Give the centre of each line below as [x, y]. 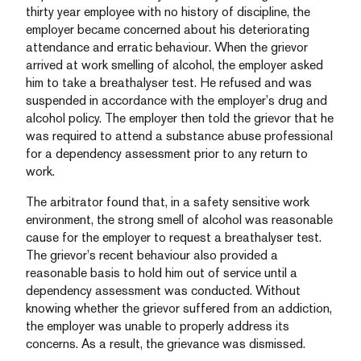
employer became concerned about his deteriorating [168, 29]
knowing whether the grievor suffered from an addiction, [179, 308]
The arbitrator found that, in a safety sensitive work [168, 202]
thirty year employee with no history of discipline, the [168, 12]
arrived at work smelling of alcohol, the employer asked [174, 65]
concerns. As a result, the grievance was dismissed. [166, 344]
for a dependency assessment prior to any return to [167, 154]
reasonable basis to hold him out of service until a [162, 273]
